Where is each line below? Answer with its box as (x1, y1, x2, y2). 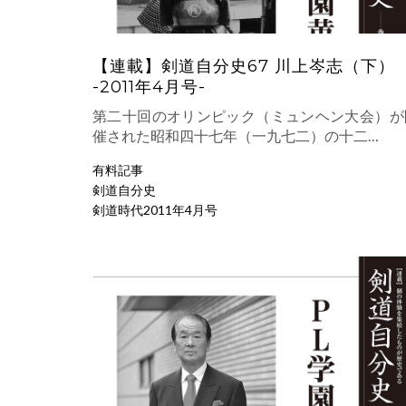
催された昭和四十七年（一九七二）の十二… (92, 127, 379, 145)
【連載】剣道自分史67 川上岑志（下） (92, 56, 395, 77)
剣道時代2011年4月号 (92, 202, 217, 218)
